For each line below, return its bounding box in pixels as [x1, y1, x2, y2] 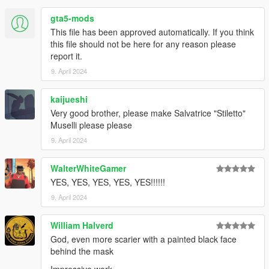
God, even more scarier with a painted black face [50, 232, 237, 245]
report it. [50, 49, 82, 62]
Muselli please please [50, 118, 132, 131]
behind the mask [50, 244, 113, 257]
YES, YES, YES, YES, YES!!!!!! [50, 175, 165, 188]
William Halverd [50, 219, 113, 231]
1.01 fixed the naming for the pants [14, 12, 147, 25]
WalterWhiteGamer [50, 162, 126, 174]
